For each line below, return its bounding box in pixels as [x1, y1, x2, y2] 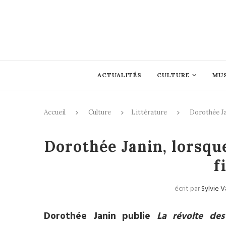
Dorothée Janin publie [44, 209, 151, 224]
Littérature [131, 108, 167, 117]
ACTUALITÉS [97, 71, 142, 79]
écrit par [174, 183, 201, 195]
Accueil [44, 108, 66, 117]
